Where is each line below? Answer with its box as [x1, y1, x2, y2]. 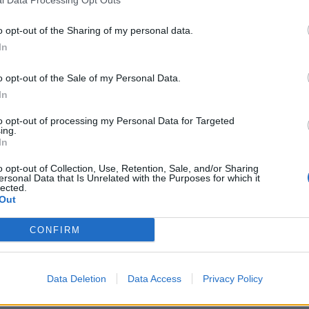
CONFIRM [29, 224, 81, 235]
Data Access [127, 273, 181, 284]
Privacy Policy [202, 273, 263, 284]
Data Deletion [46, 273, 106, 284]
